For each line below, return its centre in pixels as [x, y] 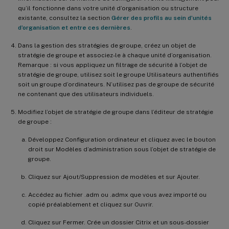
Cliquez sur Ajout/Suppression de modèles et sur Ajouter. [114, 177]
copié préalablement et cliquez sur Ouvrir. [91, 204]
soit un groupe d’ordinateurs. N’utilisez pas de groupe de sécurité [116, 84]
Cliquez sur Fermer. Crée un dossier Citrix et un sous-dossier [119, 222]
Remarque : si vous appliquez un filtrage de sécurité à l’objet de [112, 65]
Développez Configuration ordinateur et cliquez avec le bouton [122, 139]
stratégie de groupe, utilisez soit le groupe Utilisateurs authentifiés [118, 74]
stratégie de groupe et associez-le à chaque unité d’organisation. [115, 55]
